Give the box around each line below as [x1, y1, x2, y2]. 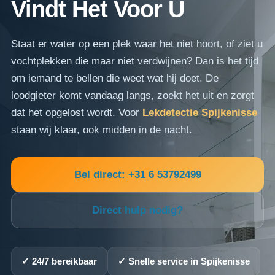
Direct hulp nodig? [92, 204, 183, 216]
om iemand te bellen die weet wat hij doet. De [11, 72, 219, 84]
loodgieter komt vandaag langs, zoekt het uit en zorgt [11, 90, 254, 101]
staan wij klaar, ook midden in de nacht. [11, 124, 192, 136]
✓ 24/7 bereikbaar [21, 256, 97, 266]
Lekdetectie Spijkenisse [142, 107, 257, 118]
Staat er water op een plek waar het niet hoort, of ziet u [11, 38, 263, 50]
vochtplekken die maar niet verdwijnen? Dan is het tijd [11, 55, 258, 67]
